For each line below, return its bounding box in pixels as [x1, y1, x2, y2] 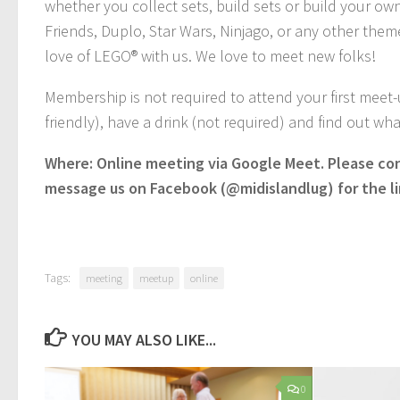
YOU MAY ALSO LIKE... [71, 329, 216, 351]
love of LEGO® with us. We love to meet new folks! [45, 46, 376, 67]
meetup [139, 271, 173, 286]
